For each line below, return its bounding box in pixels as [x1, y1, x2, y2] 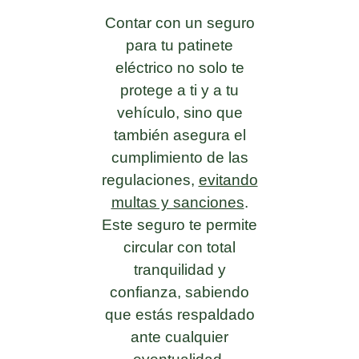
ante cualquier [131, 328, 228, 345]
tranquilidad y [133, 260, 226, 278]
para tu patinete [126, 36, 233, 54]
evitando [198, 171, 258, 188]
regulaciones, [101, 171, 199, 188]
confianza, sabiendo [110, 283, 249, 301]
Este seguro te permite [102, 216, 257, 233]
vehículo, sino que [116, 103, 243, 121]
